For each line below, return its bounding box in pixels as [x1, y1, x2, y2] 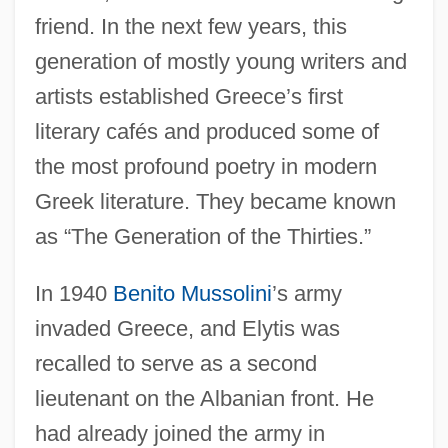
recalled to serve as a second [34, 350, 317, 376]
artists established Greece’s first [34, 83, 343, 109]
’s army [271, 280, 342, 306]
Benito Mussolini [112, 280, 272, 306]
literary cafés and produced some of [34, 118, 379, 144]
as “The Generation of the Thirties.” [34, 223, 371, 249]
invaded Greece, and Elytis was [34, 315, 340, 341]
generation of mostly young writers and [34, 48, 407, 74]
